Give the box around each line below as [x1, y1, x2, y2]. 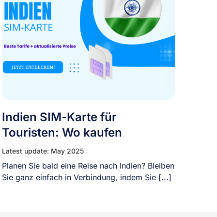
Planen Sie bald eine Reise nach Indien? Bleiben [2, 161, 175, 170]
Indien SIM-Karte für [2, 110, 117, 124]
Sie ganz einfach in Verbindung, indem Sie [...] [2, 172, 172, 182]
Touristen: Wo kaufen [2, 125, 123, 139]
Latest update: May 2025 [2, 147, 84, 155]
